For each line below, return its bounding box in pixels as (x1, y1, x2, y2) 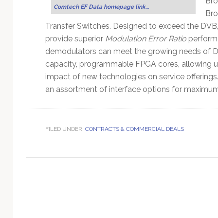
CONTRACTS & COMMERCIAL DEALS (85, 125, 184, 132)
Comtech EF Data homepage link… (53, 3, 149, 11)
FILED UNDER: (45, 125, 85, 132)
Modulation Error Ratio (105, 34, 186, 43)
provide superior (45, 34, 105, 43)
